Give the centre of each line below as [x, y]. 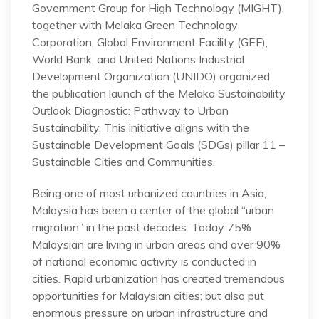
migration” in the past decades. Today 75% [142, 227]
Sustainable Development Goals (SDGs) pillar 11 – [158, 144]
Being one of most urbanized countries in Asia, [149, 193]
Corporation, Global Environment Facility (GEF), [150, 42]
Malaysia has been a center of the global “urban [153, 210]
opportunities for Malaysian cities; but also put [148, 295]
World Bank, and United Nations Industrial [138, 59]
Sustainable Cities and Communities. [124, 161]
